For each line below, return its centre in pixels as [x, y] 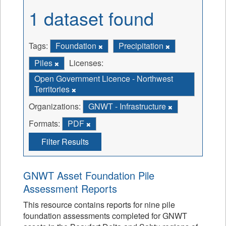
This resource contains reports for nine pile [99, 205]
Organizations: [55, 106]
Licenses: [86, 63]
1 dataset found [91, 18]
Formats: [44, 123]
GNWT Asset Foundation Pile [89, 175]
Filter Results [65, 142]
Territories [53, 89]
